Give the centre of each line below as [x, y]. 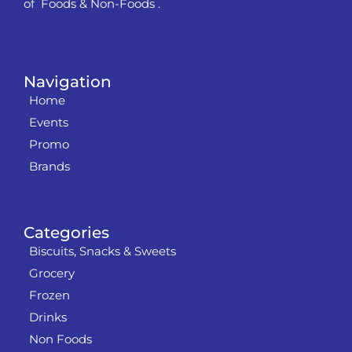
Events [49, 123]
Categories [66, 233]
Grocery [52, 273]
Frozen [49, 295]
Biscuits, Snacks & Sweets [103, 251]
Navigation [68, 82]
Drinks [48, 317]
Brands [49, 167]
